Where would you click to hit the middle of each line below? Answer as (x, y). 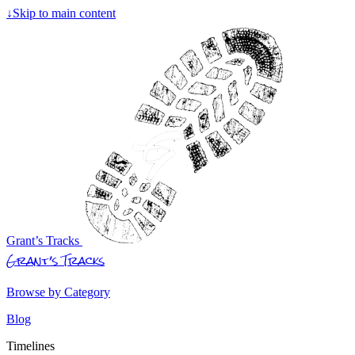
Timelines (31, 346)
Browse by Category (58, 292)
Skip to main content (64, 13)
